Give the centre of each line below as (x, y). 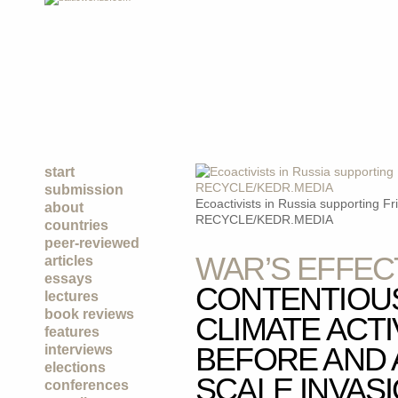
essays (68, 279)
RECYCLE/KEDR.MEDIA (264, 219)
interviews (79, 350)
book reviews (89, 314)
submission (84, 190)
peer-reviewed (92, 243)
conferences (87, 385)
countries (76, 225)
